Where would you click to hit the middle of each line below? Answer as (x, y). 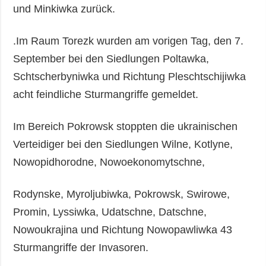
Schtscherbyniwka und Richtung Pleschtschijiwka (130, 76)
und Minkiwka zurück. (64, 9)
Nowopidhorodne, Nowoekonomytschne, (109, 162)
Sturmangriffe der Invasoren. (83, 247)
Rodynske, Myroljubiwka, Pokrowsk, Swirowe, (122, 194)
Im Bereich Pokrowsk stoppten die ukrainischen (126, 126)
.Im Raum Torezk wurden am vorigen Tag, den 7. (129, 41)
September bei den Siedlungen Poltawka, (111, 58)
